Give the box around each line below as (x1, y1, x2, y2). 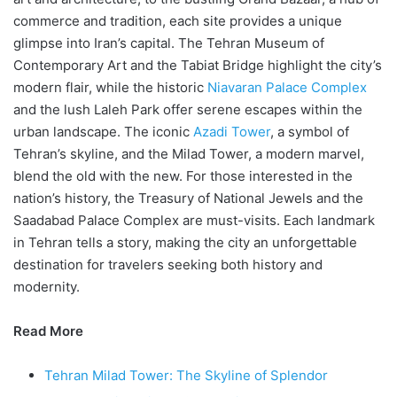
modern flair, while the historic (13, 79, 207, 97)
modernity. (13, 278, 80, 296)
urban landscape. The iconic (13, 123, 193, 141)
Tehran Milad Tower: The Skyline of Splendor (44, 367, 328, 385)
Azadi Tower (193, 123, 270, 141)
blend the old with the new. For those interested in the (13, 167, 353, 185)
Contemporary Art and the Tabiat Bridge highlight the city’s (13, 57, 382, 74)
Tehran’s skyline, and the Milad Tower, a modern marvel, (13, 145, 364, 163)
